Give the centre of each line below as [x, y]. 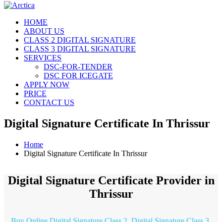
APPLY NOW [47, 84]
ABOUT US [44, 31]
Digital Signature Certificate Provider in [111, 180]
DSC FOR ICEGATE [78, 75]
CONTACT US [49, 102]
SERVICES [43, 57]
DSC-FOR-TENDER [78, 66]
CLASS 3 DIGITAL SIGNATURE [80, 49]
